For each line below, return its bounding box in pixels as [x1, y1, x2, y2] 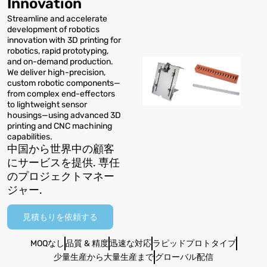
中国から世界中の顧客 [7, 142, 114, 156]
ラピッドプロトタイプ [152, 238, 236, 249]
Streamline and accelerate [7, 14, 107, 24]
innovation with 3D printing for [7, 35, 121, 45]
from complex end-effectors [7, 89, 115, 99]
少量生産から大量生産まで [54, 252, 154, 262]
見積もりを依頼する [23, 211, 98, 222]
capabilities [7, 132, 50, 142]
